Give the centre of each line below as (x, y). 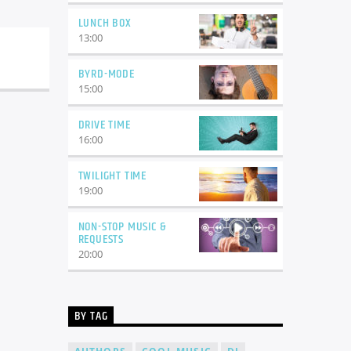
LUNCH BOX (105, 23)
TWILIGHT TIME (112, 175)
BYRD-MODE (106, 74)
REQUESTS (101, 239)
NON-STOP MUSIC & (122, 226)
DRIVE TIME (104, 125)
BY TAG (91, 317)
